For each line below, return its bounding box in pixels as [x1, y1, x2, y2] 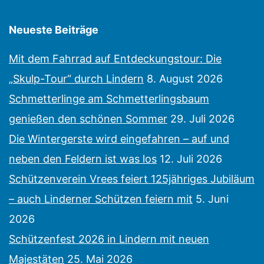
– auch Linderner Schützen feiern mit [9, 193, 193, 206]
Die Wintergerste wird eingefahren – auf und [9, 133, 229, 146]
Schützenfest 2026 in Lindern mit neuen [9, 233, 209, 246]
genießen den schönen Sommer [9, 113, 167, 126]
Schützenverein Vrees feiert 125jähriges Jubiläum [9, 173, 255, 186]
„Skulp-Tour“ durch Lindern [9, 72, 144, 85]
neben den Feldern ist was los [9, 153, 157, 166]
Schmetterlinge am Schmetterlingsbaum [9, 93, 209, 105]
